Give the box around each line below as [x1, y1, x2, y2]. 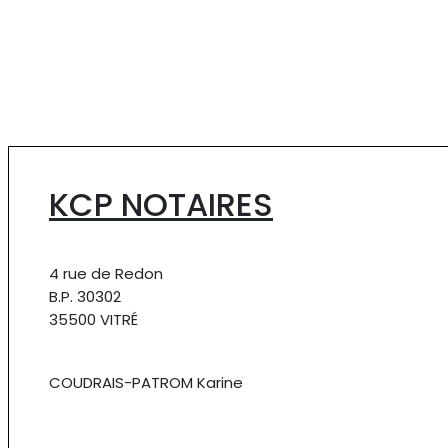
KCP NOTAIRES [49, 181, 273, 227]
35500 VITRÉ [49, 308, 138, 330]
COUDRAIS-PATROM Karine [49, 371, 243, 393]
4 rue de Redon [49, 262, 163, 284]
